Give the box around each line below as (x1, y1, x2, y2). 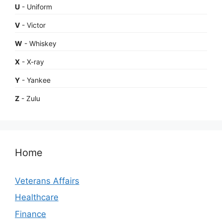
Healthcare (15, 192, 58, 203)
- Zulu (19, 94, 40, 103)
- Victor (20, 20, 46, 29)
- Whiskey (22, 39, 56, 48)
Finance (15, 209, 46, 219)
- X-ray (20, 57, 44, 66)
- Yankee (20, 75, 51, 84)
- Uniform (20, 2, 52, 11)
